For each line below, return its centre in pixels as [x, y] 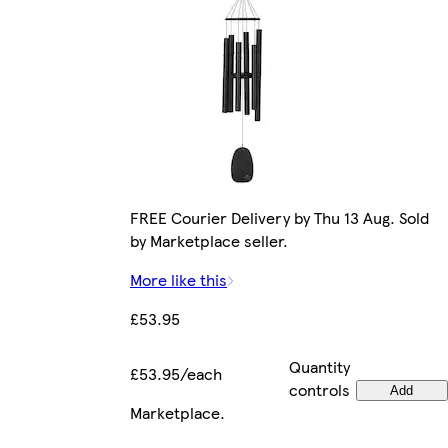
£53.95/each [176, 374]
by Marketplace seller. [209, 241]
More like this [178, 280]
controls [319, 390]
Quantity [319, 367]
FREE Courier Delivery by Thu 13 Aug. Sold [279, 218]
